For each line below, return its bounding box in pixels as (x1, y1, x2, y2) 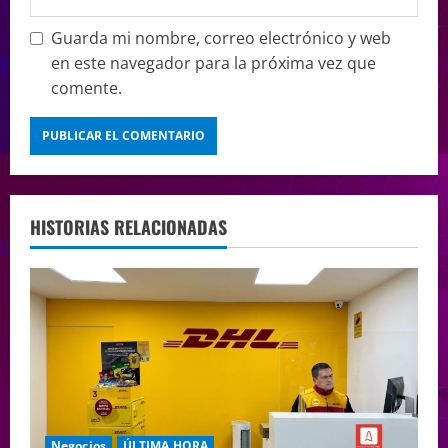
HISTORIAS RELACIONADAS (30, 213, 227, 240)
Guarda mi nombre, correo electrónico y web (51, 26, 391, 49)
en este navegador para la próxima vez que (51, 51, 376, 74)
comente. (51, 76, 122, 99)
